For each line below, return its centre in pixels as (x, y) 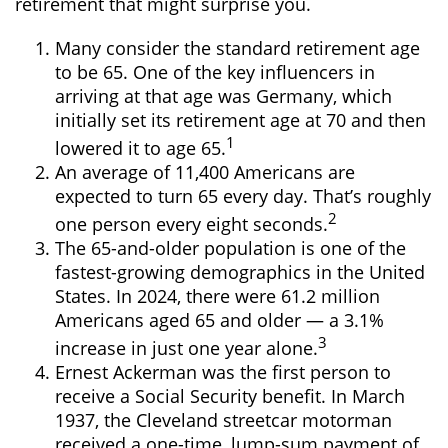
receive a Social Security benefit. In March (230, 396)
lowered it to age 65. (140, 148)
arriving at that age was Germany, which (223, 96)
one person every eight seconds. (191, 224)
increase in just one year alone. (186, 348)
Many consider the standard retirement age (237, 48)
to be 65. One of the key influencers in (215, 72)
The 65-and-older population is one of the (230, 248)
